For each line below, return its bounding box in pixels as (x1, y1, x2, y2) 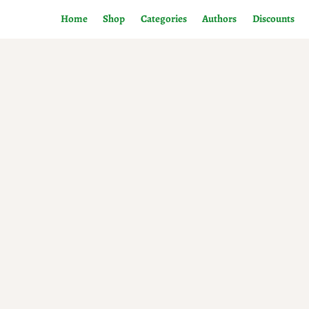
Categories (140, 12, 187, 26)
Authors (202, 12, 237, 26)
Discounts (252, 12, 295, 26)
